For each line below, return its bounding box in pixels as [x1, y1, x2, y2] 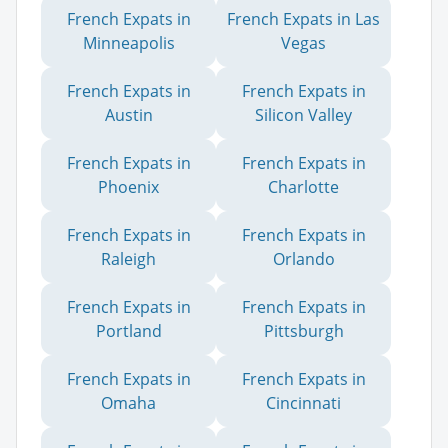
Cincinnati [266, 391, 341, 414]
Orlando [272, 247, 335, 270]
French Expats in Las [227, 7, 380, 30]
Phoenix [98, 175, 159, 198]
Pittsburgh [263, 319, 344, 342]
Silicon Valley [255, 103, 352, 126]
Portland [95, 319, 162, 342]
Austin [104, 103, 153, 126]
